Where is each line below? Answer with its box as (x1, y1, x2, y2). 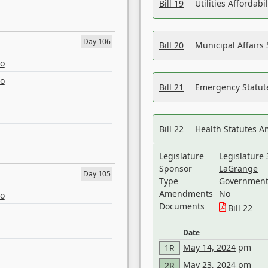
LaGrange (219, 163, 258, 174)
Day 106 (83, 36, 111, 47)
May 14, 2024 (183, 242, 236, 253)
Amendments (159, 188, 213, 199)
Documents (159, 200, 205, 212)
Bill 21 (159, 81, 184, 93)
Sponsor (159, 163, 192, 174)
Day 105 (83, 169, 111, 179)
